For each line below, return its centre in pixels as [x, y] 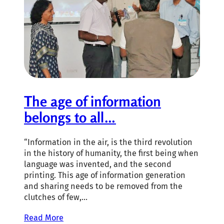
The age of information [92, 101]
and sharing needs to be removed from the [103, 186]
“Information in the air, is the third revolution [108, 142]
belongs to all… [70, 117]
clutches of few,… [56, 197]
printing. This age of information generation [105, 175]
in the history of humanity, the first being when [111, 153]
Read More [44, 218]
